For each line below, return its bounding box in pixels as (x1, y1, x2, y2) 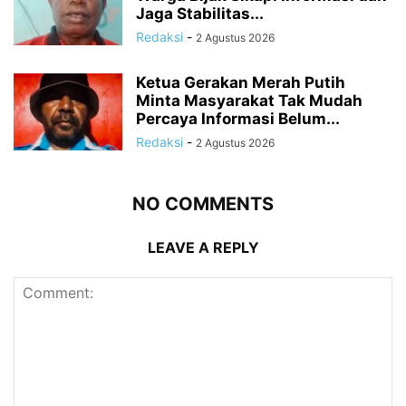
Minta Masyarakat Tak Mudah (136, 91, 362, 110)
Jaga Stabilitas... (136, 4, 264, 23)
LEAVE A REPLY (147, 237, 259, 256)
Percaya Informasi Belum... (136, 109, 340, 128)
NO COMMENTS (132, 192, 274, 215)
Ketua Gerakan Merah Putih (136, 72, 345, 92)
